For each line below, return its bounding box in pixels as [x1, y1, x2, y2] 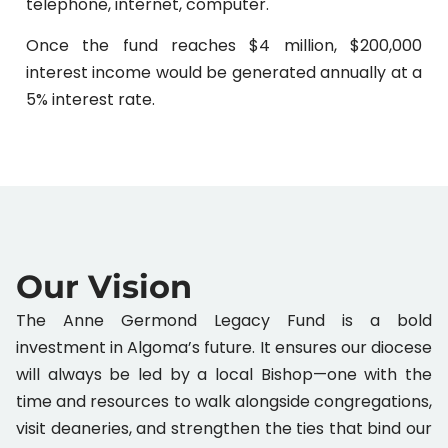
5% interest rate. [26, 88, 155, 112]
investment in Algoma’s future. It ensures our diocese [16, 335, 432, 359]
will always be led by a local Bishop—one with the [16, 362, 432, 386]
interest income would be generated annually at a [26, 61, 422, 85]
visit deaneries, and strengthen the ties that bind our [16, 416, 432, 440]
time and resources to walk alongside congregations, [16, 389, 432, 413]
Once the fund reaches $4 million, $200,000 [26, 34, 422, 58]
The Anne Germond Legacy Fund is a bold [16, 308, 432, 332]
